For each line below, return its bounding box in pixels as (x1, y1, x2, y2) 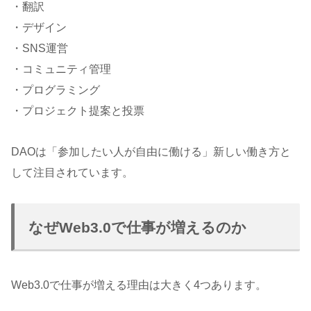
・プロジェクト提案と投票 (11, 104, 144, 117)
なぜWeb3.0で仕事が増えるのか (28, 219, 246, 235)
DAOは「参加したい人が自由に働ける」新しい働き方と (11, 145, 291, 158)
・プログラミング (11, 83, 100, 96)
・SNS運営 (11, 42, 68, 54)
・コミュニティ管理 (11, 62, 111, 75)
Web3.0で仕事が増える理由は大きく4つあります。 (11, 278, 267, 291)
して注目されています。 (11, 166, 133, 178)
